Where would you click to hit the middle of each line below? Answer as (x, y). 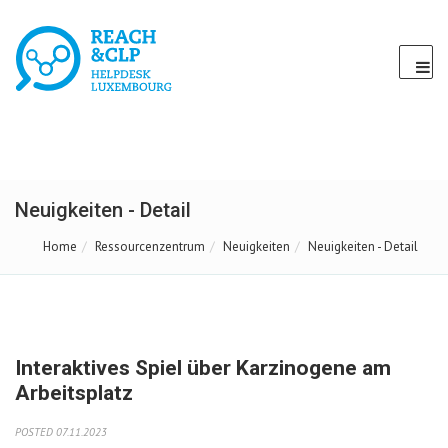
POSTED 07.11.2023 (61, 431)
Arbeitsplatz (74, 393)
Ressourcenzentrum (150, 246)
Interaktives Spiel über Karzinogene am (203, 368)
